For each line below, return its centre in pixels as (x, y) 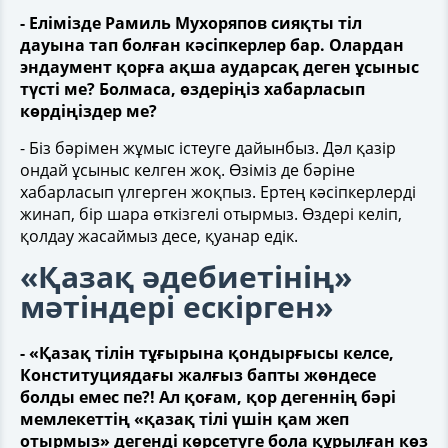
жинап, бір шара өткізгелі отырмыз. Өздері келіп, (211, 214)
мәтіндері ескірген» (176, 306)
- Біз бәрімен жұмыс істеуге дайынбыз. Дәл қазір (208, 148)
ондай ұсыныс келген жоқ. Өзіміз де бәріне (187, 170)
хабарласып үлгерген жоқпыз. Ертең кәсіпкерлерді (218, 192)
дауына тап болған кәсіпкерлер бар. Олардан (212, 45)
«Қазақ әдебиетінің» (186, 276)
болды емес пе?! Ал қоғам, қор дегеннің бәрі (208, 397)
